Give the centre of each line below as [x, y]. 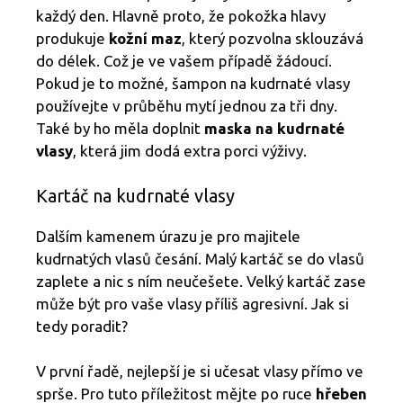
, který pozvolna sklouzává [273, 39]
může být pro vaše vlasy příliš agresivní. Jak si [193, 303]
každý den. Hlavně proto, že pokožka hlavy [181, 16]
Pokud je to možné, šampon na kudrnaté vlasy [193, 84]
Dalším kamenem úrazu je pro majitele [168, 236]
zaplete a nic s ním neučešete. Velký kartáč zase [201, 281]
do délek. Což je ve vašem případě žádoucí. [184, 61]
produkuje [72, 39]
